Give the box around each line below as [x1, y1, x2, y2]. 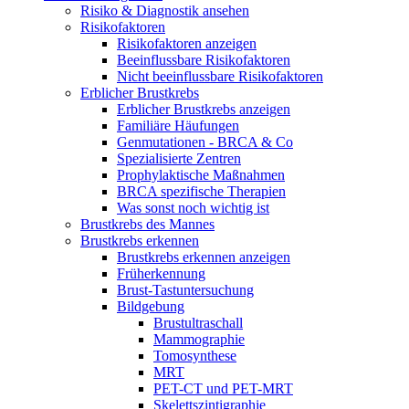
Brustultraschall [153, 315, 243, 331]
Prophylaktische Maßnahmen [117, 167, 285, 184]
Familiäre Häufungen [117, 118, 239, 134]
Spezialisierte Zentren [117, 151, 241, 167]
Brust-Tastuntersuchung [117, 282, 254, 299]
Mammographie [153, 331, 245, 348]
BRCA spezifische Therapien [117, 184, 286, 200]
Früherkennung [117, 266, 205, 282]
